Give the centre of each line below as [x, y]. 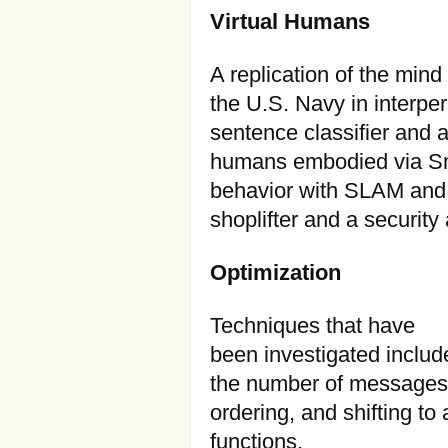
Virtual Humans [290, 22]
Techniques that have [312, 326]
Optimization [275, 273]
